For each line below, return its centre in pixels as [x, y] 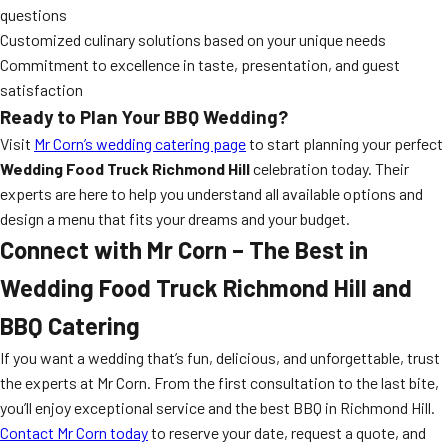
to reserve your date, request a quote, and [287, 432]
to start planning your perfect [344, 143]
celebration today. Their [329, 168]
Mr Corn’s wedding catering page [140, 143]
